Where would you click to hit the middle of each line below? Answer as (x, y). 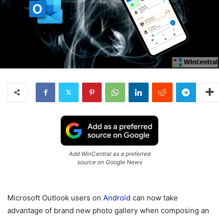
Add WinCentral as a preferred (109, 153)
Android (117, 197)
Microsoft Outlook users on (55, 197)
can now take (154, 197)
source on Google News (109, 162)
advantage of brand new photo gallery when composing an (108, 210)
